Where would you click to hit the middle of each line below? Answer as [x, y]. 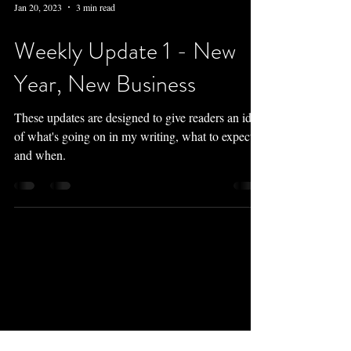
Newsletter [125, 315]
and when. [40, 155]
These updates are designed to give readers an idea [138, 117]
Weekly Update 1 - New [125, 51]
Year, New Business [105, 84]
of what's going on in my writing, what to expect [134, 136]
